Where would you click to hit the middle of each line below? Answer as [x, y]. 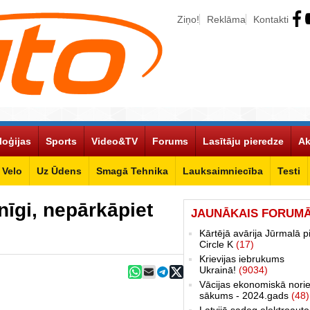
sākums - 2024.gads [245, 295]
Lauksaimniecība [223, 171]
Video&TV [115, 141]
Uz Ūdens [59, 171]
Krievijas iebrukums [242, 258]
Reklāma [226, 19]
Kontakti [271, 19]
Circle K [218, 244]
